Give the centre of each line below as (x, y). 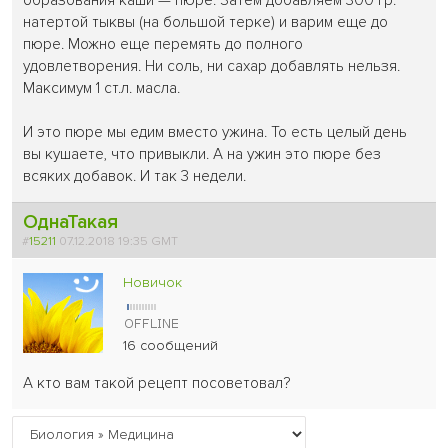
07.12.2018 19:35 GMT (120, 240)
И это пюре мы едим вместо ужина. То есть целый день (215, 132)
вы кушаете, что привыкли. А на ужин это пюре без (202, 154)
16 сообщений (171, 345)
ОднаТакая (71, 221)
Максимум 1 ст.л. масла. (104, 88)
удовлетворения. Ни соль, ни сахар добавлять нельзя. (212, 66)
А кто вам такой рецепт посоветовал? (157, 383)
